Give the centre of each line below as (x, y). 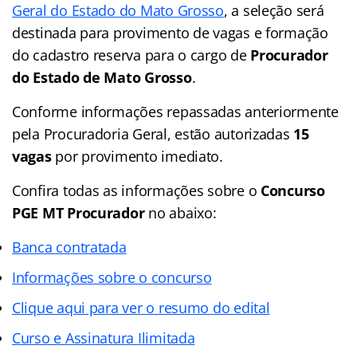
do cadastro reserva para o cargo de (131, 55)
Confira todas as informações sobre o (137, 190)
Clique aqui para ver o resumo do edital (141, 307)
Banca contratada (69, 247)
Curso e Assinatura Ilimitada (104, 337)
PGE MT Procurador (78, 212)
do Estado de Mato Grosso (102, 77)
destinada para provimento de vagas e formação (170, 32)
